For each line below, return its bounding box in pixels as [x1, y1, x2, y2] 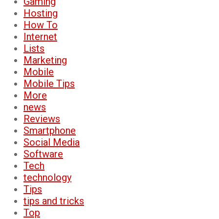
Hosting [23, 7, 58, 19]
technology [23, 171, 71, 183]
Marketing [23, 54, 67, 66]
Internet [23, 30, 57, 43]
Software [23, 148, 63, 160]
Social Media [23, 136, 80, 148]
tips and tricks [23, 195, 84, 207]
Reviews [23, 112, 60, 125]
